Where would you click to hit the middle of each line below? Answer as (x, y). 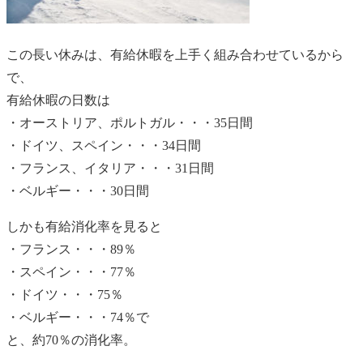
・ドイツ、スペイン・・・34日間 (104, 145)
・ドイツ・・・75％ (65, 294)
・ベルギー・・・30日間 (78, 190)
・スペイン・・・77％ (71, 271)
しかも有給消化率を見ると (84, 226)
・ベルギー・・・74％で (78, 317)
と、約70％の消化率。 (71, 340)
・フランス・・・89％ (71, 249)
